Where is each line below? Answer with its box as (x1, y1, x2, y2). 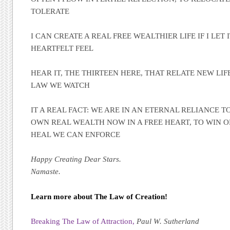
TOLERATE (31, 7, 70, 15)
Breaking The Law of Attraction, (31, 217, 135, 225)
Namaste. (31, 167, 61, 176)
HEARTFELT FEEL (31, 44, 94, 52)
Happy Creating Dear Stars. (31, 155, 122, 164)
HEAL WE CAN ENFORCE (31, 130, 121, 139)
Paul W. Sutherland (137, 217, 200, 225)
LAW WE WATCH (31, 81, 90, 89)
